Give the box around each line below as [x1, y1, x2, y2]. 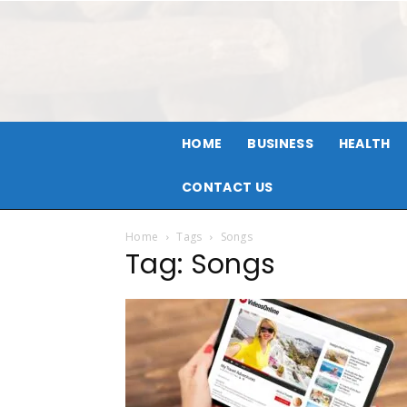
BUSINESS [247, 134, 313, 153]
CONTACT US [182, 178, 273, 196]
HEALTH [338, 134, 391, 153]
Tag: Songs [125, 245, 276, 283]
